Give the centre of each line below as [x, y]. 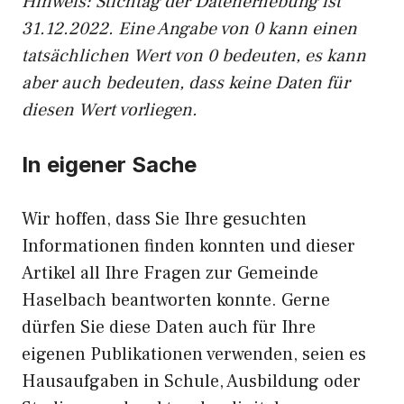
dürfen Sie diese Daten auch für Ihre [169, 327]
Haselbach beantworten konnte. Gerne [176, 300]
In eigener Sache [109, 165]
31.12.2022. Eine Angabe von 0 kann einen [189, 29]
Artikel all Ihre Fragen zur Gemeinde [170, 273]
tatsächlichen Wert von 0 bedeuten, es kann [194, 56]
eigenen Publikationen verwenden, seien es [194, 354]
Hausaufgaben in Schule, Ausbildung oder [191, 381]
